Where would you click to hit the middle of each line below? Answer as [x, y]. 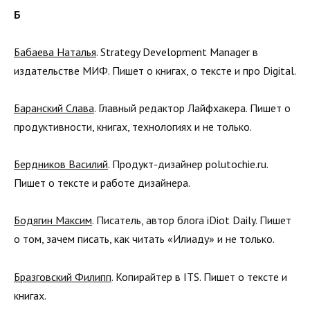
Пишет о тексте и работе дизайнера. [102, 183]
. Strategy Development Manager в [177, 52]
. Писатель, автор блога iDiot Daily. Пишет [192, 220]
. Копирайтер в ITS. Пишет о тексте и [199, 276]
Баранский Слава [54, 108]
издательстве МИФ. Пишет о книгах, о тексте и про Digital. [155, 70]
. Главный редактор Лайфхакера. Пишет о [192, 108]
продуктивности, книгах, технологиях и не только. [133, 126]
